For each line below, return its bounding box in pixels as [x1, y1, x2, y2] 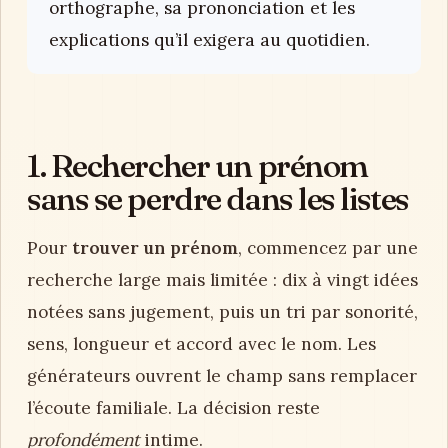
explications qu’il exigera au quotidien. [49, 28, 370, 51]
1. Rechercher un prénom [27, 145, 368, 185]
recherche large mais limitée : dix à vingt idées [27, 269, 418, 292]
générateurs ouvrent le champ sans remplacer [27, 365, 417, 388]
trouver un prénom [72, 237, 238, 260]
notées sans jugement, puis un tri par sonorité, [27, 301, 418, 324]
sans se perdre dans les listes [27, 178, 409, 218]
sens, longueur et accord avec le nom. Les [27, 333, 376, 356]
